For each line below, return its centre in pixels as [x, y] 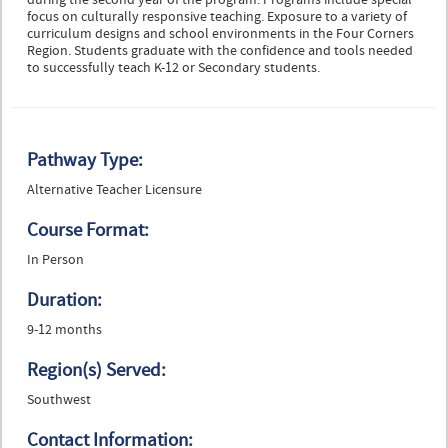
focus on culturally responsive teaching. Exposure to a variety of [217, 17]
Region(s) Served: [96, 370]
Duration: [64, 300]
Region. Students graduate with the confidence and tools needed [221, 51]
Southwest [59, 400]
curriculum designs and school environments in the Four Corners [220, 34]
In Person [55, 260]
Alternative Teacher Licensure [114, 190]
